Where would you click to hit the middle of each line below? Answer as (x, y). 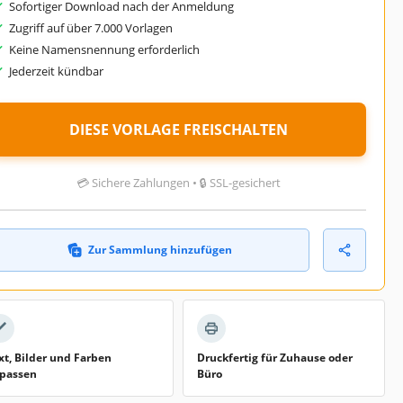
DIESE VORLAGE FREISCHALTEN (178, 129)
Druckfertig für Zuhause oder (275, 357)
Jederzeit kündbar (56, 71)
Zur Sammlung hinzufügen (160, 249)
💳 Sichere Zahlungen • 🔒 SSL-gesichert (178, 182)
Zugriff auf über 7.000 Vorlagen (91, 27)
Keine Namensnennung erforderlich (104, 49)
